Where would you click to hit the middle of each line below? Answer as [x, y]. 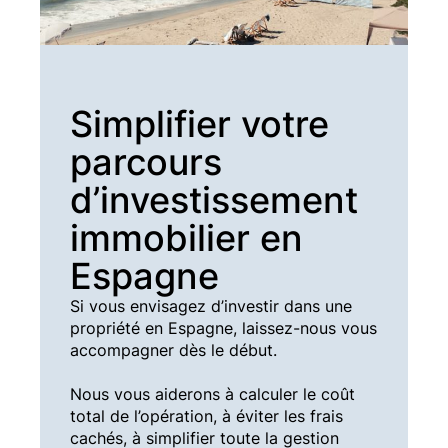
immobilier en [186, 237]
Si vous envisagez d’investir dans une [210, 305]
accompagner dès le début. [173, 349]
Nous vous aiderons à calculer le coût [212, 393]
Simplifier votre [199, 123]
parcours [145, 161]
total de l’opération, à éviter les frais [206, 415]
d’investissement [213, 199]
